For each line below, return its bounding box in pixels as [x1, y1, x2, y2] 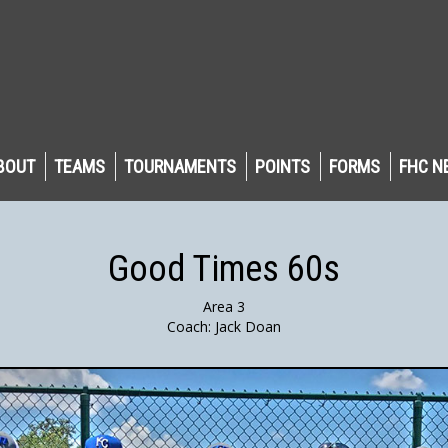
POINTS [255, 156, 310, 177]
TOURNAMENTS [124, 156, 236, 177]
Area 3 [203, 297, 245, 316]
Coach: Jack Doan [167, 317, 281, 336]
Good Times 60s [108, 248, 340, 290]
